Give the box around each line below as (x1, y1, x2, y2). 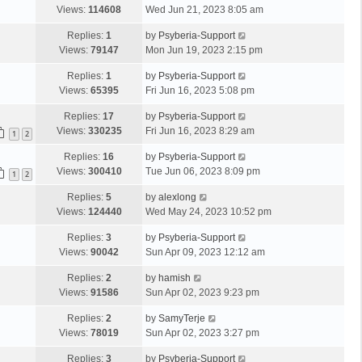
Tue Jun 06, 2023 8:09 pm (145, 166, 260, 177)
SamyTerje (158, 313, 205, 324)
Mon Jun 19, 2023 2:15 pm (145, 44, 263, 56)
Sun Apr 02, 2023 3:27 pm (145, 327, 259, 339)
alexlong (158, 192, 196, 203)
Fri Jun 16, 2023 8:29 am (145, 125, 255, 137)
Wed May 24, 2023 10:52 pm (145, 206, 271, 217)
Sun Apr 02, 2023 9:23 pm (145, 287, 259, 298)
